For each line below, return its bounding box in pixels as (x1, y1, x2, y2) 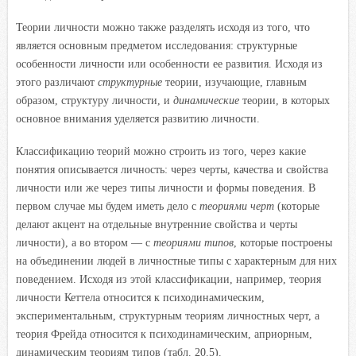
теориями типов (153, 236, 234, 249)
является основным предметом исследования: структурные (16, 39, 297, 52)
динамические (173, 94, 239, 106)
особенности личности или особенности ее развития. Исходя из (16, 57, 323, 70)
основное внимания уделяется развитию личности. (16, 112, 260, 125)
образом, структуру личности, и (16, 94, 173, 106)
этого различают (16, 75, 98, 88)
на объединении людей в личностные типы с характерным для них (16, 254, 337, 267)
